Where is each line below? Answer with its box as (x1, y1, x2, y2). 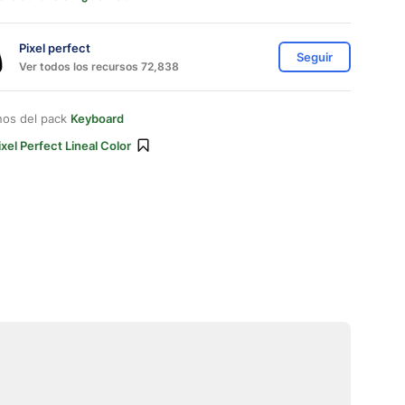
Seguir (297, 50, 333, 64)
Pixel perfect (19, 40, 90, 55)
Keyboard (71, 111, 124, 126)
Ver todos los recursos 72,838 (19, 59, 179, 73)
